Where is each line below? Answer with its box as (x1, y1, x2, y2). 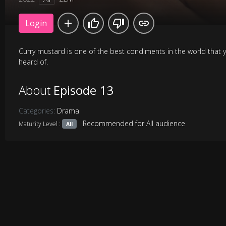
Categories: (18, 105, 57, 116)
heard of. (18, 56, 48, 67)
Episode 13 (53, 81, 114, 98)
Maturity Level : (18, 119, 62, 128)
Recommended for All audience (82, 118, 185, 128)
